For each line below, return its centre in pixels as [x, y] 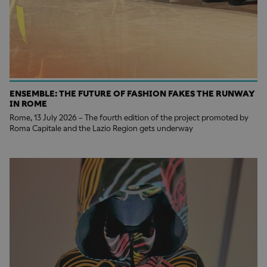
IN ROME [28, 103]
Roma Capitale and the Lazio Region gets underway [101, 128]
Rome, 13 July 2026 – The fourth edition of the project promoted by [129, 117]
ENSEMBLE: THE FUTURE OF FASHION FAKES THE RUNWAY [132, 93]
